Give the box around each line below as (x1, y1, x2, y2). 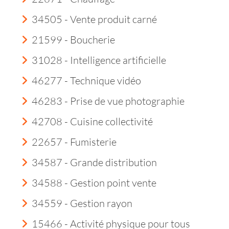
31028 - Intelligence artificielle (32, 54, 166, 66)
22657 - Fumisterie (32, 135, 117, 148)
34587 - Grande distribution (32, 156, 157, 169)
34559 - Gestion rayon (32, 197, 132, 210)
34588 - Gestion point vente (32, 176, 156, 189)
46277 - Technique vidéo (32, 74, 141, 87)
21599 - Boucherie (32, 33, 115, 46)
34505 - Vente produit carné (32, 13, 157, 26)
